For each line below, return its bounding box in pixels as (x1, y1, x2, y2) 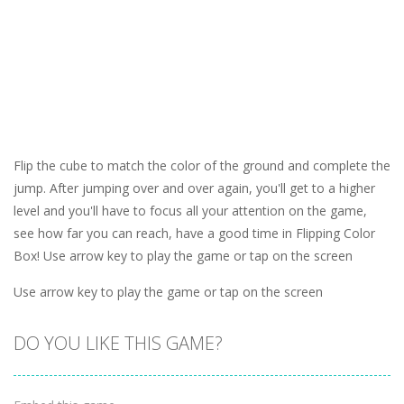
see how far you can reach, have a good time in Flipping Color (14, 225, 375, 243)
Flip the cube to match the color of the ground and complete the (14, 157, 390, 175)
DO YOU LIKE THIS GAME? (14, 331, 223, 356)
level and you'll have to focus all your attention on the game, (14, 202, 367, 220)
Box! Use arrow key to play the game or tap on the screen (14, 247, 353, 265)
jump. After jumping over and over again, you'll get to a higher (14, 179, 375, 197)
